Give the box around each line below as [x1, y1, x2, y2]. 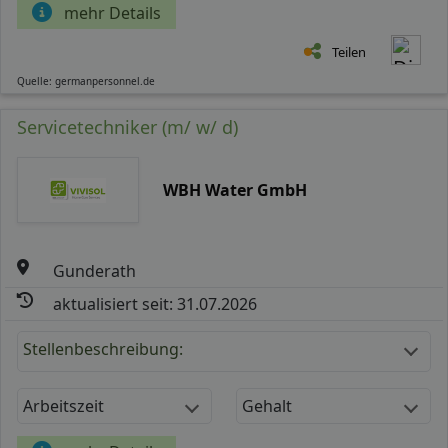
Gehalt [242, 394, 292, 417]
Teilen [332, 42, 366, 61]
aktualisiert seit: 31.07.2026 [53, 292, 258, 315]
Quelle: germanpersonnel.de [17, 73, 155, 88]
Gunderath [53, 259, 137, 282]
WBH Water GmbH [162, 178, 307, 201]
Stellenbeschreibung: [23, 337, 183, 360]
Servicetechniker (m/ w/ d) [17, 114, 238, 139]
